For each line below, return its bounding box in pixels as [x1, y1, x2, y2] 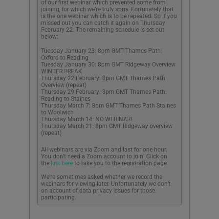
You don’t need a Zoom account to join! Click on [41, 153, 167, 160]
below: [41, 33, 58, 41]
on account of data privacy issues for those [41, 187, 155, 194]
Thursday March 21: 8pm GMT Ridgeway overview [41, 122, 173, 130]
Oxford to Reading [41, 54, 88, 61]
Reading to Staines [41, 95, 90, 102]
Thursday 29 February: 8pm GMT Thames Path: [41, 88, 167, 95]
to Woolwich [41, 109, 74, 116]
